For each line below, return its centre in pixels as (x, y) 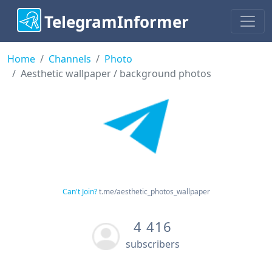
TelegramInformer (117, 22)
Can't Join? (80, 192)
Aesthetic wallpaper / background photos (116, 74)
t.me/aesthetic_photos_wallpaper (154, 192)
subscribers (153, 244)
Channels (70, 59)
